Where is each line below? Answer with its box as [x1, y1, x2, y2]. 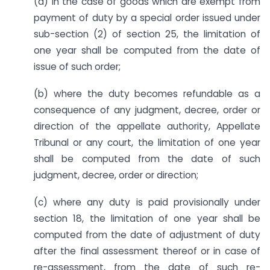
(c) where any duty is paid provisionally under [34, 195, 260, 209]
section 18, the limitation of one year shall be [34, 212, 260, 225]
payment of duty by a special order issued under [34, 11, 260, 24]
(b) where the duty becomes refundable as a [34, 87, 260, 100]
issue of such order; [34, 60, 121, 73]
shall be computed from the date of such [34, 152, 260, 165]
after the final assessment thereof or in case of [34, 244, 260, 257]
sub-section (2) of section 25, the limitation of [34, 27, 260, 40]
